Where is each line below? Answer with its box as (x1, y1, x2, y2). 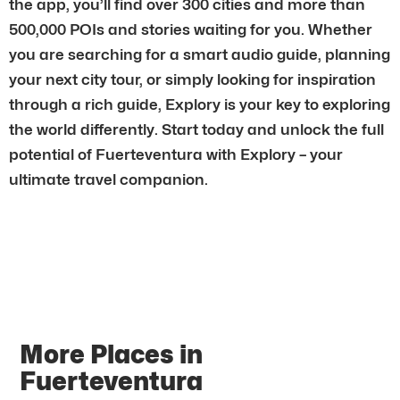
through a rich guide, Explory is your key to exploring (9, 95, 390, 113)
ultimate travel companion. (9, 170, 208, 188)
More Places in (20, 338, 204, 370)
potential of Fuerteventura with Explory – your (9, 145, 343, 163)
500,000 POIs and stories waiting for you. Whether (9, 20, 372, 38)
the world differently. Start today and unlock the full (9, 120, 384, 138)
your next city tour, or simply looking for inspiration (9, 70, 376, 88)
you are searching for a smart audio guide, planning (9, 45, 390, 63)
